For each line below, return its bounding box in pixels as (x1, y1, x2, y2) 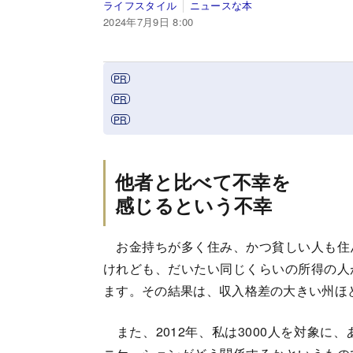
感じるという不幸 (115, 191, 273, 218)
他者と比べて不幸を (115, 167, 291, 195)
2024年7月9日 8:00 (103, 13, 194, 29)
